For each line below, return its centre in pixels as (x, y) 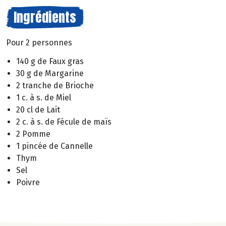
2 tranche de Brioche (55, 85)
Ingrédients (45, 17)
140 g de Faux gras (50, 61)
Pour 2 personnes (39, 43)
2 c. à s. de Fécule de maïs (64, 122)
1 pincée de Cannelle (54, 146)
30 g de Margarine (50, 73)
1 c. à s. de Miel (44, 97)
